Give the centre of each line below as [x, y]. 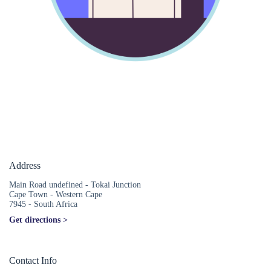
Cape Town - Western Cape [56, 194]
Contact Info [33, 260]
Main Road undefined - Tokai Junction [75, 185]
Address [25, 165]
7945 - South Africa [43, 204]
